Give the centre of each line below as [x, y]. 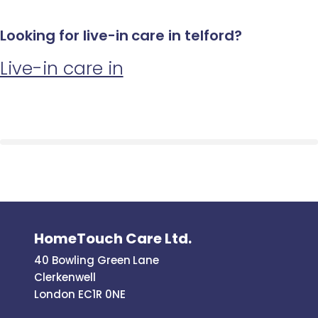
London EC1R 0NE [80, 294]
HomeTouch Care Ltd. [113, 238]
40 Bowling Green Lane [97, 260]
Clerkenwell [65, 277]
